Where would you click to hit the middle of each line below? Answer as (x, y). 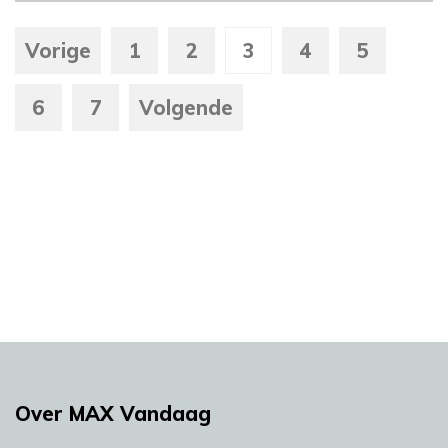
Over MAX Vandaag (113, 414)
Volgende (186, 108)
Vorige (58, 51)
